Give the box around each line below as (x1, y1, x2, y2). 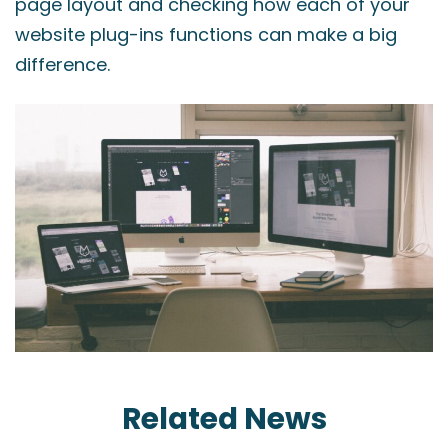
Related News (121, 398, 327, 440)
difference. (15, 52, 110, 77)
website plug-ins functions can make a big (15, 22, 397, 47)
